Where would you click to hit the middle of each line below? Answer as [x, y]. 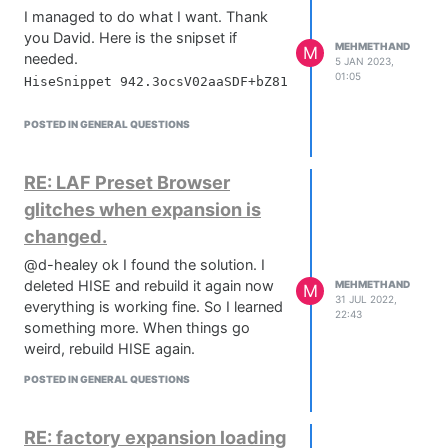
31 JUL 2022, [366, 298]
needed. [51, 59]
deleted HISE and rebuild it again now [149, 286]
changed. [65, 236]
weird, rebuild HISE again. [109, 349]
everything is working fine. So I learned [153, 307]
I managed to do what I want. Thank [146, 17]
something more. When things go [137, 328]
